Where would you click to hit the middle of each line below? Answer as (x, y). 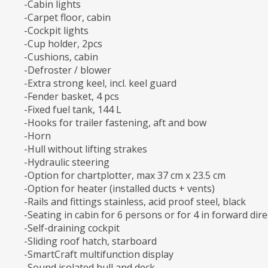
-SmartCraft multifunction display (99, 255)
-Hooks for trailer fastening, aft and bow (115, 123)
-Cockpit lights (56, 31)
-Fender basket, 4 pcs (71, 97)
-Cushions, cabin (61, 57)
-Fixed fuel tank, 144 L (73, 110)
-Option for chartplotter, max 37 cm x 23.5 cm (125, 176)
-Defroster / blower (68, 70)
